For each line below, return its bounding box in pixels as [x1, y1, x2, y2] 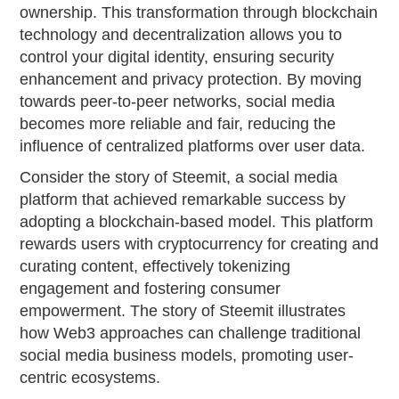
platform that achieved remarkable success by [20, 190, 346, 208]
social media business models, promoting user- [20, 346, 354, 364]
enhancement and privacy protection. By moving [20, 69, 362, 88]
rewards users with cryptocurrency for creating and [20, 234, 379, 253]
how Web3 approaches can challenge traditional [20, 323, 362, 342]
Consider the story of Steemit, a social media [20, 167, 338, 186]
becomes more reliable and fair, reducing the [20, 114, 337, 133]
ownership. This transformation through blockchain [20, 3, 379, 21]
